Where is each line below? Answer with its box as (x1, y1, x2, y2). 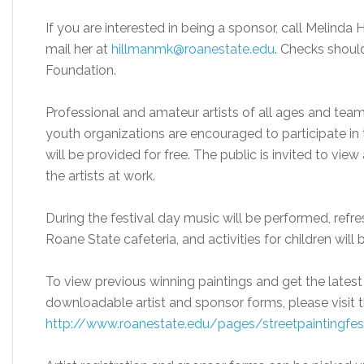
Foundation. (45, 63, 116, 78)
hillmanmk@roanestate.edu (111, 41, 275, 57)
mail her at (45, 41, 111, 57)
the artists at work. (45, 168, 155, 184)
